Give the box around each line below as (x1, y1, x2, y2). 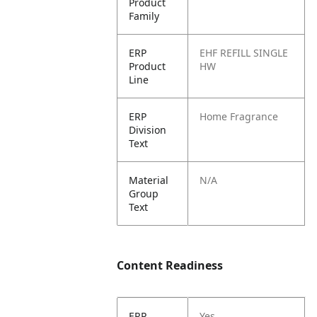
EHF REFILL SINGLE (200, 46, 289, 59)
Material (129, 173, 169, 187)
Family (129, 9, 160, 23)
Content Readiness (117, 258, 224, 273)
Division (129, 123, 167, 137)
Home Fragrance (200, 110, 279, 123)
